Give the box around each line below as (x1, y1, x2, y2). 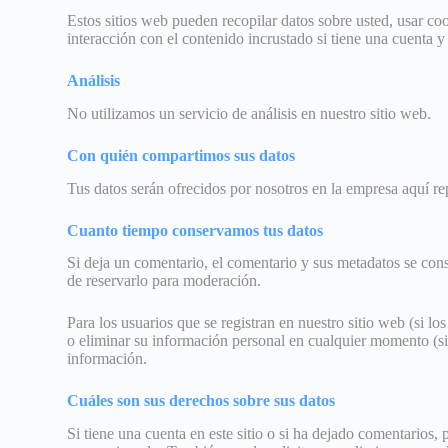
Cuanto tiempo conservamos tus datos (67, 221, 324, 239)
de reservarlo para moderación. (67, 272, 262, 290)
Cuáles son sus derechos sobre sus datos (67, 392, 336, 410)
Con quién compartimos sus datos (67, 146, 296, 164)
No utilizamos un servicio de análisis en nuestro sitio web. (67, 104, 432, 122)
